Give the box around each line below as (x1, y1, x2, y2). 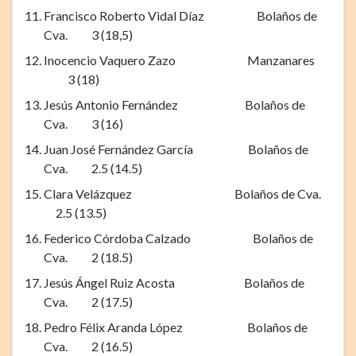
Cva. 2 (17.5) (44, 293, 133, 309)
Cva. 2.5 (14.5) (44, 160, 142, 176)
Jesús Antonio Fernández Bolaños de (44, 96, 305, 112)
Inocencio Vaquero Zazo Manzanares (44, 52, 329, 68)
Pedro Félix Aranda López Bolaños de (44, 319, 308, 335)
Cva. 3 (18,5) (44, 26, 133, 42)
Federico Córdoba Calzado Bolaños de (44, 230, 313, 246)
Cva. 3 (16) (44, 115, 123, 131)
